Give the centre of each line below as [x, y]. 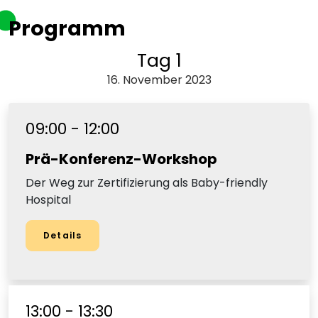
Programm [67, 28]
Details [63, 236]
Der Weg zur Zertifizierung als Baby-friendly [147, 183]
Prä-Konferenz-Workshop [121, 159]
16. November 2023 [159, 80]
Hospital [48, 200]
